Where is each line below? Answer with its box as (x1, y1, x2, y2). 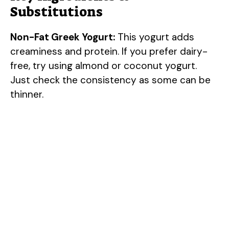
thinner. (10, 88, 43, 101)
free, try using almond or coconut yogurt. (10, 59, 197, 73)
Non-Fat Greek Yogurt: (10, 31, 115, 44)
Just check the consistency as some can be (10, 74, 211, 87)
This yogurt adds (115, 31, 194, 44)
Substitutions (10, 3, 103, 21)
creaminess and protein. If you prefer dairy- (10, 45, 208, 58)
